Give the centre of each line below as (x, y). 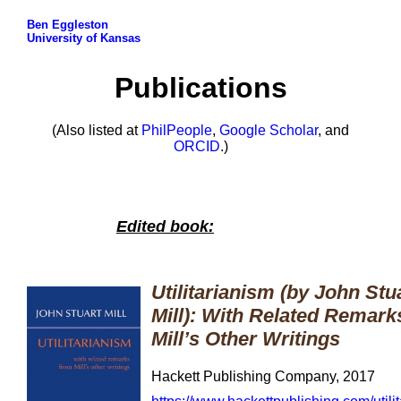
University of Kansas (84, 38)
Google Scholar (269, 130)
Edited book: (165, 226)
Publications (200, 88)
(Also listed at (97, 130)
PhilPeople (177, 130)
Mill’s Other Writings (246, 339)
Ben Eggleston (68, 25)
